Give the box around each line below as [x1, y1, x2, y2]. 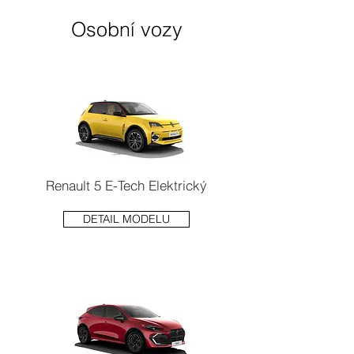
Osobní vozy [70, 17, 183, 41]
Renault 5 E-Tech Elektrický [46, 177, 207, 194]
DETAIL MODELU [83, 212, 170, 226]
